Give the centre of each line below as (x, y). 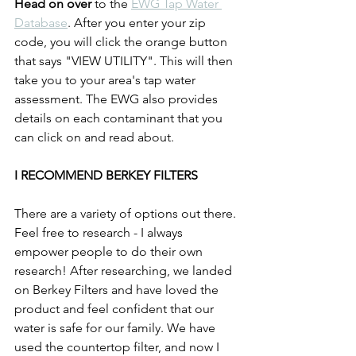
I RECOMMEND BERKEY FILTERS (106, 176)
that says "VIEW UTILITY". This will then (125, 61)
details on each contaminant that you (120, 118)
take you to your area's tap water (106, 80)
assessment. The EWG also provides (118, 99)
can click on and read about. (96, 137)
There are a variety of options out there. (127, 214)
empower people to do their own (110, 252)
